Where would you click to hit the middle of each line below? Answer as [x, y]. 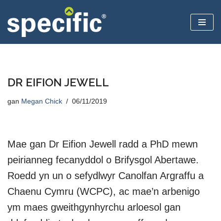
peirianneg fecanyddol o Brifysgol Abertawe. [106, 160]
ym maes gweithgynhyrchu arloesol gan [94, 207]
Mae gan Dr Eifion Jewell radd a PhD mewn [103, 144]
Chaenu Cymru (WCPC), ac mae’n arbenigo [104, 191]
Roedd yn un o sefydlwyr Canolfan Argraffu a [106, 176]
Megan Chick [42, 101]
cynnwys [22, 50]
